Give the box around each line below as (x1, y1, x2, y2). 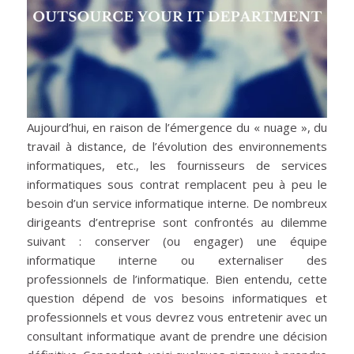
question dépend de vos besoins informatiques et (26, 289, 328, 306)
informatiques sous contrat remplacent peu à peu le (26, 175, 328, 192)
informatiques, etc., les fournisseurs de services (26, 156, 328, 173)
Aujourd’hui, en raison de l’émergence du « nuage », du (26, 119, 328, 135)
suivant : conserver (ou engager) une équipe (26, 232, 328, 249)
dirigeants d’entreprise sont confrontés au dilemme (26, 213, 328, 230)
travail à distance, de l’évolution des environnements (26, 137, 328, 154)
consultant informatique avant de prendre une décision (26, 327, 328, 344)
